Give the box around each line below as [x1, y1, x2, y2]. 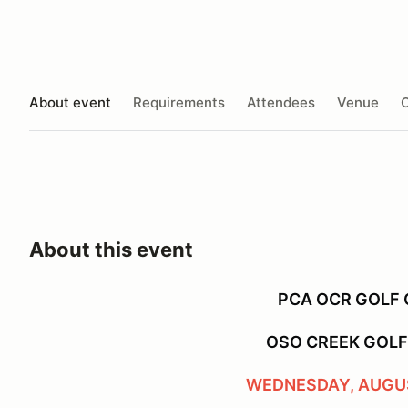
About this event [29, 238, 193, 261]
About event [29, 93, 111, 111]
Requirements [133, 93, 225, 111]
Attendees [247, 93, 315, 111]
